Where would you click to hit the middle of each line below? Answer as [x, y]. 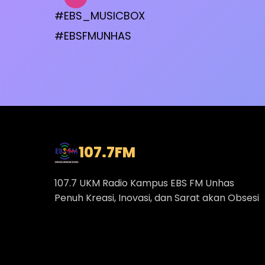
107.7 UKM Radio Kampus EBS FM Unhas [144, 183]
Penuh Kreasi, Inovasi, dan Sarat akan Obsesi [157, 198]
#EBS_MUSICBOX [100, 15]
